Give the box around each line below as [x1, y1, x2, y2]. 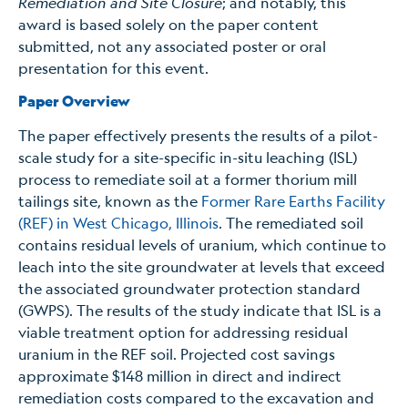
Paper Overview [18, 91, 130, 112]
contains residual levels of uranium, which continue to [18, 235, 386, 255]
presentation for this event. [18, 57, 212, 77]
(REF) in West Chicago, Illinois [18, 213, 219, 233]
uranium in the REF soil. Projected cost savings [18, 344, 335, 364]
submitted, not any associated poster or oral [18, 36, 326, 56]
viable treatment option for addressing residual [18, 322, 348, 342]
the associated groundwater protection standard [18, 279, 361, 299]
